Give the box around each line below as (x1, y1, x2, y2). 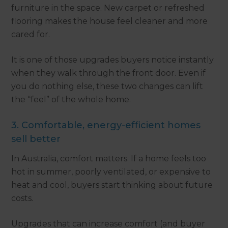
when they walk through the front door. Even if (11, 68, 206, 78)
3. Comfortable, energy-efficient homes (11, 120, 201, 131)
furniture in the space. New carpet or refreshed (11, 3, 205, 13)
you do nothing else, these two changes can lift (11, 81, 204, 92)
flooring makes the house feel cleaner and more (11, 16, 208, 26)
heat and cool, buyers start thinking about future (11, 180, 213, 190)
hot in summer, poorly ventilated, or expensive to (11, 167, 211, 177)
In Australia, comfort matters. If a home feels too (11, 154, 207, 164)
